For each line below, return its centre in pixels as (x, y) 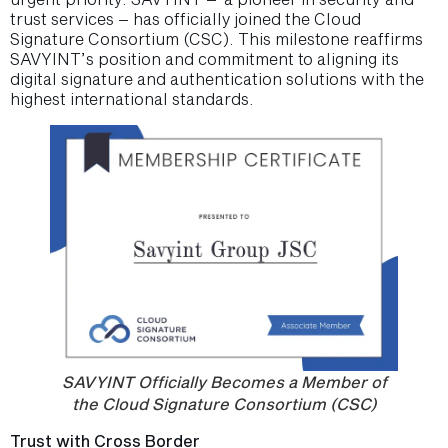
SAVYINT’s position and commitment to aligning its (204, 59)
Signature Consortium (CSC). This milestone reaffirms (216, 39)
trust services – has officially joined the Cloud (185, 19)
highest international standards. (132, 99)
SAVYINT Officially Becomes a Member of (224, 382)
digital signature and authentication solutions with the (217, 79)
